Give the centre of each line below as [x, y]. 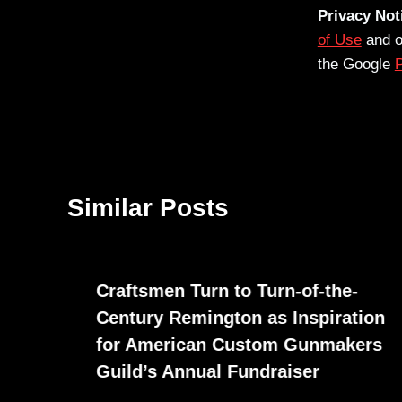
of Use [339, 40]
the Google [356, 65]
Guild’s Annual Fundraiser [208, 372]
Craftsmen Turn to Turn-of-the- [227, 291]
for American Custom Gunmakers [239, 345]
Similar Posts [148, 208]
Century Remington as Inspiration [240, 318]
